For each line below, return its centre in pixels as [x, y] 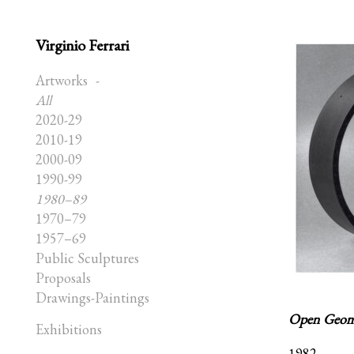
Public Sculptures [87, 258]
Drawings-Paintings [92, 298]
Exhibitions [69, 329]
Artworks [62, 80]
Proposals [63, 278]
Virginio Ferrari [82, 45]
